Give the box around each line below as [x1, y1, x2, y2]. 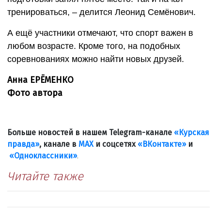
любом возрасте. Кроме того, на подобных [7, 41, 180, 51]
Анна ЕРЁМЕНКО [7, 74, 74, 85]
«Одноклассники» [9, 151, 77, 160]
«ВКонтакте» [138, 139, 186, 149]
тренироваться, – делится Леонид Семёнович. [7, 7, 196, 17]
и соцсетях [93, 139, 138, 149]
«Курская [174, 127, 209, 137]
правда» [7, 139, 39, 149]
